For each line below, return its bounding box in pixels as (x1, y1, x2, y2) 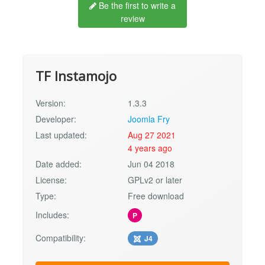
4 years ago (128, 141, 173, 154)
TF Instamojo (35, 66, 117, 85)
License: (35, 173, 67, 186)
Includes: (35, 208, 69, 221)
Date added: (35, 157, 82, 170)
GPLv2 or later (128, 173, 183, 186)
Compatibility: (35, 231, 86, 244)
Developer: (35, 112, 76, 125)
